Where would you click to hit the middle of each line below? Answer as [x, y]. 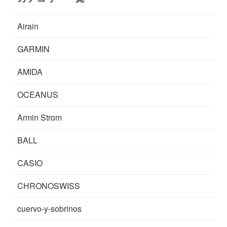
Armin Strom [40, 117]
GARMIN [34, 49]
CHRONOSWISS [49, 185]
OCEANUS [38, 94]
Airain [28, 26]
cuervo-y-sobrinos [50, 208]
